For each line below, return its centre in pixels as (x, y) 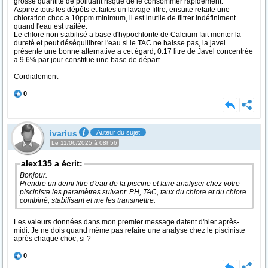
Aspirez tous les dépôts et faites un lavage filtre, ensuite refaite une (122, 10)
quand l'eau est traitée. (51, 27)
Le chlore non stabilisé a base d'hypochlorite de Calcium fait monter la (127, 35)
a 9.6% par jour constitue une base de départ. (88, 60)
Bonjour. (34, 175)
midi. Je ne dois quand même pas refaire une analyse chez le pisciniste (130, 230)
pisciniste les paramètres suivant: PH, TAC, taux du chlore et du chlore (133, 192)
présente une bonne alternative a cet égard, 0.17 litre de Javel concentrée (133, 52)
